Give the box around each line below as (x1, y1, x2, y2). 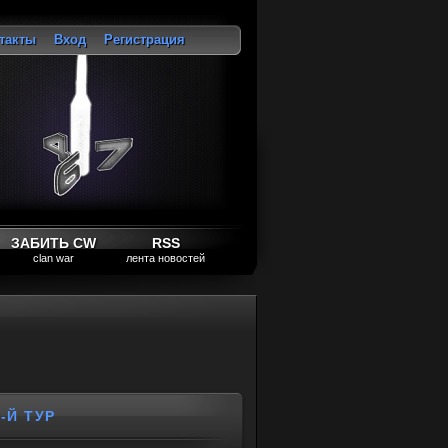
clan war (33, 252, 74, 264)
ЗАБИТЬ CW (11, 235, 96, 251)
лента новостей (126, 252, 205, 264)
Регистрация (104, 32, 185, 47)
